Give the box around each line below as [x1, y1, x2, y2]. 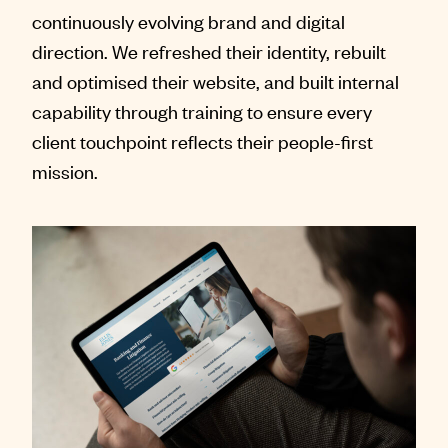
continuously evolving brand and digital [32, 8, 345, 34]
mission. [32, 158, 98, 184]
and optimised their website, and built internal [32, 68, 399, 94]
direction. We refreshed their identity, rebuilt [32, 38, 386, 64]
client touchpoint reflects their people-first [32, 128, 373, 154]
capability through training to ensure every [32, 98, 372, 124]
